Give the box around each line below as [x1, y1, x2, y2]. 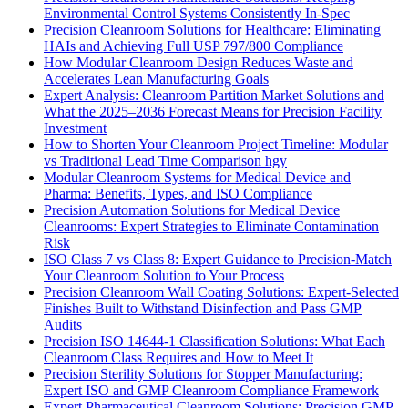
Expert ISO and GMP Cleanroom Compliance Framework [44, 382, 379, 398]
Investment [44, 119, 107, 136]
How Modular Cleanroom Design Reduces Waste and [44, 54, 353, 70]
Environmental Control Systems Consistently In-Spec [44, 5, 350, 21]
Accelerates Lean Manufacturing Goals [44, 70, 269, 87]
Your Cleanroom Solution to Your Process [44, 267, 284, 283]
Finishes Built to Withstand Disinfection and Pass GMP [44, 300, 362, 316]
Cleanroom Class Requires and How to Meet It [44, 349, 313, 365]
